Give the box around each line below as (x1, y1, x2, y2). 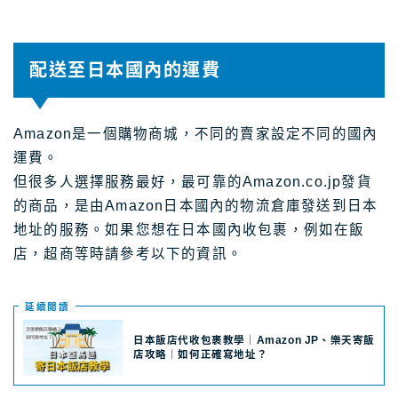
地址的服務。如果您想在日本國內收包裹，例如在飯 (13, 222, 365, 238)
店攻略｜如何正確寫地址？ (133, 348, 268, 360)
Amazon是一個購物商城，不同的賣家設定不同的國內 (13, 126, 378, 142)
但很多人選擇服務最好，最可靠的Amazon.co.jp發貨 (13, 174, 372, 190)
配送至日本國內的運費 (29, 60, 220, 81)
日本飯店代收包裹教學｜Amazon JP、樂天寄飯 (133, 334, 375, 346)
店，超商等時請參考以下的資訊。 (13, 246, 243, 262)
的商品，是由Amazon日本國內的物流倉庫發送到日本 (13, 198, 378, 214)
